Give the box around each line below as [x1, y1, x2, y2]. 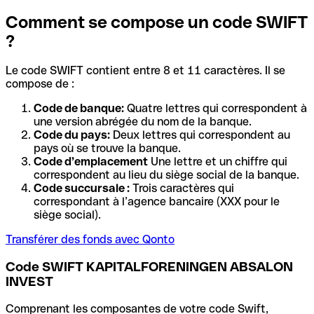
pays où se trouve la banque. [34, 142, 181, 156]
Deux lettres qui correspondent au [110, 128, 290, 142]
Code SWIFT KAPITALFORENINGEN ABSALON [6, 259, 293, 275]
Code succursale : [34, 182, 130, 196]
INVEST [6, 274, 53, 289]
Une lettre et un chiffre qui [148, 155, 287, 169]
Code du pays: [34, 128, 110, 142]
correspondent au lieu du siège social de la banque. [34, 168, 299, 182]
